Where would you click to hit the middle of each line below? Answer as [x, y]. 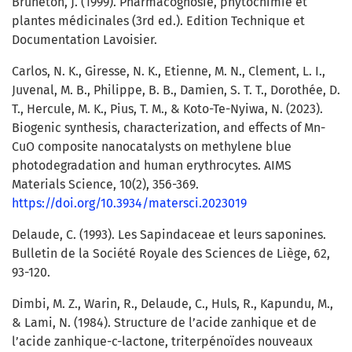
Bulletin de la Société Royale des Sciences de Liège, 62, [171, 254]
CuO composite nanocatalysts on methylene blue [152, 147]
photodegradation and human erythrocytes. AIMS [152, 166]
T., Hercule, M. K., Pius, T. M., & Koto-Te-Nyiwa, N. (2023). [167, 109]
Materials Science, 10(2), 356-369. [105, 185]
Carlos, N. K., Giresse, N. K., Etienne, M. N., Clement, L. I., [169, 71]
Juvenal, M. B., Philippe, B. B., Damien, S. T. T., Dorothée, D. [176, 90]
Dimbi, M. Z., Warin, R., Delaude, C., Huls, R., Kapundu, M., [172, 304]
